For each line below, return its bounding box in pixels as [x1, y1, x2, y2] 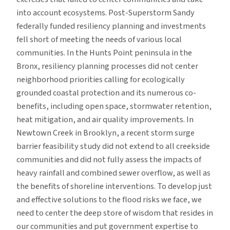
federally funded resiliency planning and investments [16, 20, 206, 32]
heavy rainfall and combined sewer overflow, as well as [16, 166, 210, 179]
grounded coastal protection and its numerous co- [16, 86, 196, 99]
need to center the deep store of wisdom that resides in [16, 206, 213, 219]
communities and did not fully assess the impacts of [16, 153, 201, 166]
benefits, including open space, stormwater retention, [16, 100, 212, 112]
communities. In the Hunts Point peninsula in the [16, 46, 192, 59]
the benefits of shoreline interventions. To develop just [16, 180, 212, 193]
